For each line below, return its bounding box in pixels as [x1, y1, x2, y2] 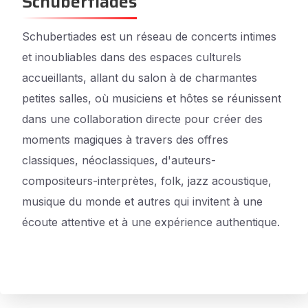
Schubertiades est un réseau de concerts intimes [22, 30, 276, 43]
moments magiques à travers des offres [22, 133, 228, 146]
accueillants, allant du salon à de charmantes [22, 71, 257, 85]
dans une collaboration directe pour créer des [22, 112, 263, 126]
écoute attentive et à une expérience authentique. [22, 215, 280, 229]
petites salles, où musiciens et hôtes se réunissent [22, 91, 281, 105]
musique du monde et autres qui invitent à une [22, 195, 263, 208]
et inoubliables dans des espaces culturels [22, 50, 241, 64]
